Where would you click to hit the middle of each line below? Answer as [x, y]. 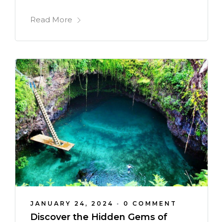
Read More [51, 20]
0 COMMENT [150, 204]
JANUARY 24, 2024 [72, 204]
